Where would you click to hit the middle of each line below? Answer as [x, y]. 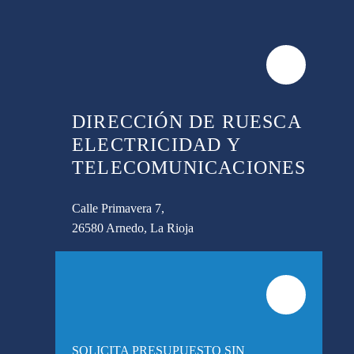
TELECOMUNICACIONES [189, 167]
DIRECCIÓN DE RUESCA [186, 121]
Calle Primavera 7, [118, 208]
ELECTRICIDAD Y [156, 144]
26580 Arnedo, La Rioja [133, 228]
